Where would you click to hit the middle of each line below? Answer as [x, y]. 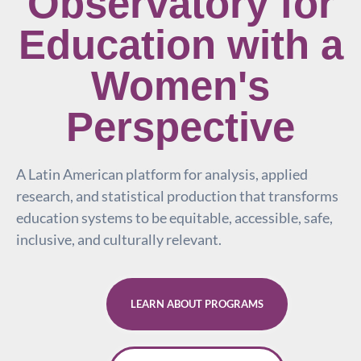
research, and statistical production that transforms [177, 195]
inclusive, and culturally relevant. [119, 239]
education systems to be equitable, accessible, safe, [174, 217]
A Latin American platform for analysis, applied [162, 174]
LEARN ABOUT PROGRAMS [197, 304]
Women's [180, 85]
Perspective [180, 127]
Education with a [180, 44]
